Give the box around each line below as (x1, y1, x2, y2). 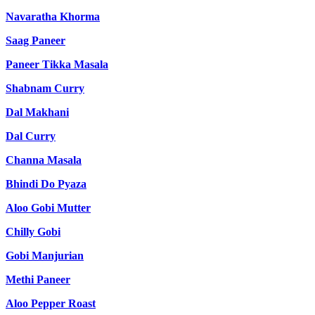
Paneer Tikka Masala (6, 58, 108, 71)
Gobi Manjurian (6, 250, 84, 262)
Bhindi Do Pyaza (6, 178, 86, 191)
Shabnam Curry (6, 82, 84, 95)
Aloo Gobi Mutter (6, 202, 91, 214)
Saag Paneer (6, 34, 65, 47)
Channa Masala (6, 154, 82, 167)
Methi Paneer (6, 274, 70, 286)
